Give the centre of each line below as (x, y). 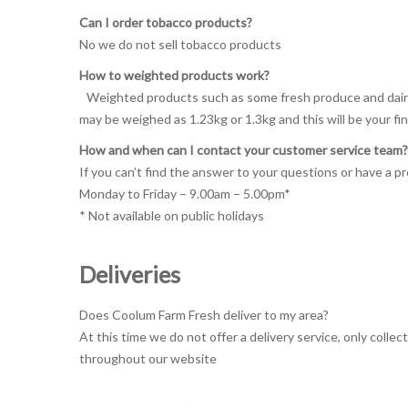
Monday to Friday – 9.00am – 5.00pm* (185, 194)
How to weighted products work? (174, 75)
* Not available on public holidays (172, 215)
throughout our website (148, 358)
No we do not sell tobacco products (180, 44)
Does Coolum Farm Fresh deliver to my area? (204, 315)
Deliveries (130, 274)
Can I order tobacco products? (166, 22)
